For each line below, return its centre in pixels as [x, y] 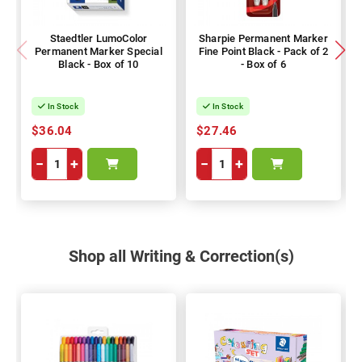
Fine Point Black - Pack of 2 [263, 51]
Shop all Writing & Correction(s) [181, 256]
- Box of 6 [263, 64]
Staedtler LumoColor [99, 38]
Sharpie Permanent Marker [263, 38]
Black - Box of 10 [99, 64]
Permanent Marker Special [99, 51]
